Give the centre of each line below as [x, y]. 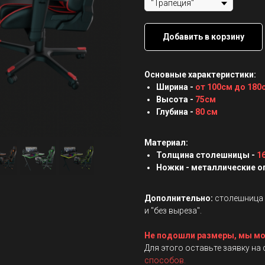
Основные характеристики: [200, 74]
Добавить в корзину [203, 36]
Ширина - [176, 87]
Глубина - [176, 112]
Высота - [176, 99]
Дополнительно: [180, 198]
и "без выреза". [173, 210]
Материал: [166, 142]
